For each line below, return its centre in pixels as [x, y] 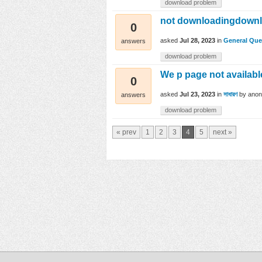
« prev [126, 132]
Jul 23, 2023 [197, 94]
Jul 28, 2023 [197, 41]
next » [223, 132]
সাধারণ [230, 94]
